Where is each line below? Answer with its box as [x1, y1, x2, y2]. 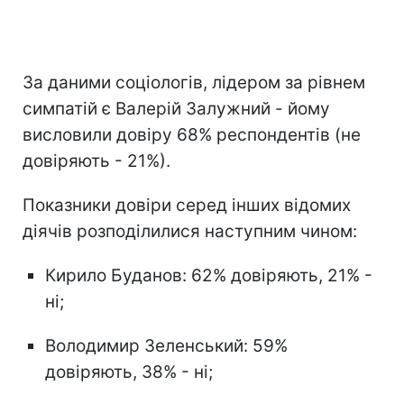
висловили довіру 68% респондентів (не [23, 124, 361, 145]
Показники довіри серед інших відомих [23, 194, 351, 216]
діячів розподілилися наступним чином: [23, 220, 357, 242]
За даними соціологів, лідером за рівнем [23, 71, 365, 93]
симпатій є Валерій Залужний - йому [23, 97, 330, 119]
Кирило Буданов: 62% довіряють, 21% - [45, 264, 372, 286]
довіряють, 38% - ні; [45, 361, 213, 382]
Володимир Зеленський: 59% [45, 335, 288, 356]
